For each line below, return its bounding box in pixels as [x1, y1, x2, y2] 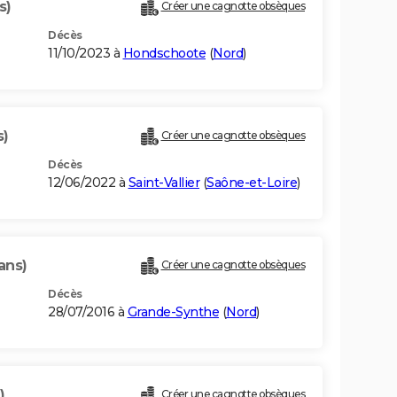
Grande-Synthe [127, 304, 219, 321]
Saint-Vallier [128, 175, 199, 191]
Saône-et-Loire [206, 175, 297, 191]
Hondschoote [122, 45, 206, 62]
